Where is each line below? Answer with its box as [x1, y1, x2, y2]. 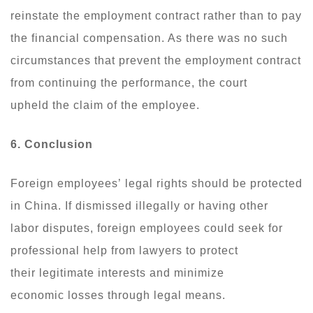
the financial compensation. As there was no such [10, 31, 288, 44]
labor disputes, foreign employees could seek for [10, 221, 283, 234]
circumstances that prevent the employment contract [10, 54, 301, 66]
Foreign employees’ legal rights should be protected [10, 177, 303, 189]
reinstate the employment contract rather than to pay [10, 9, 302, 22]
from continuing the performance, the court [10, 76, 247, 89]
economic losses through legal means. [10, 289, 229, 301]
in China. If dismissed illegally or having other [10, 199, 268, 212]
